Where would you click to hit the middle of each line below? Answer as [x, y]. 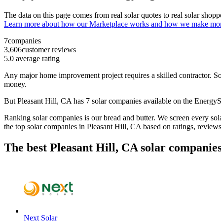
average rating [37, 59]
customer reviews [49, 50]
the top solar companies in [45, 127]
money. [16, 84]
